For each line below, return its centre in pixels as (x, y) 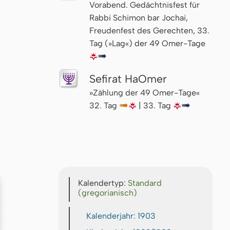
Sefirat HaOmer (128, 79)
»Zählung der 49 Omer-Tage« (145, 92)
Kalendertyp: (103, 183)
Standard (145, 183)
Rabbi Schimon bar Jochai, (139, 17)
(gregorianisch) (108, 193)
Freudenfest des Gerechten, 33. (149, 30)
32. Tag (104, 105)
